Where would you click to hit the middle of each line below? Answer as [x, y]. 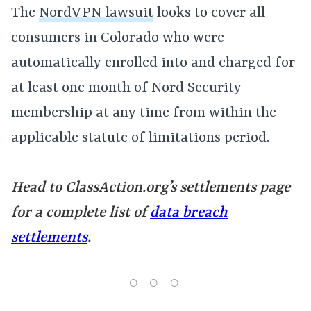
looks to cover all [209, 13]
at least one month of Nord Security [126, 88]
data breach [189, 213]
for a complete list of [81, 213]
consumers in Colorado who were [118, 38]
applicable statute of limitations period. [140, 138]
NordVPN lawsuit [96, 13]
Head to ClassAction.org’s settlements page [151, 188]
